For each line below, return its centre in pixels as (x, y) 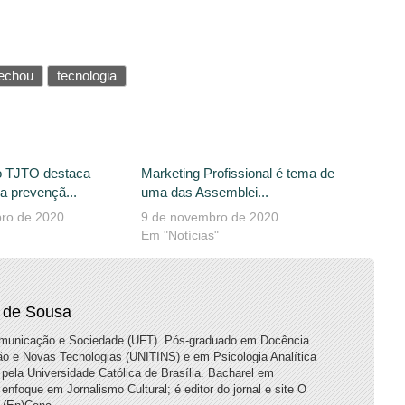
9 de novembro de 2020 (209, 217)
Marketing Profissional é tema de (237, 173)
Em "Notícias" (179, 235)
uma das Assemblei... (204, 192)
